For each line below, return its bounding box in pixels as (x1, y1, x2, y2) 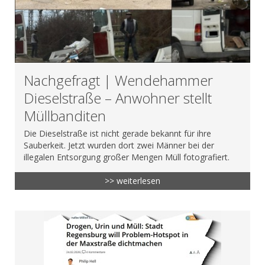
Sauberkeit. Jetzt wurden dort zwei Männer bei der (24, 139, 214, 151)
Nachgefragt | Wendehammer (24, 70, 213, 90)
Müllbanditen (24, 105, 106, 125)
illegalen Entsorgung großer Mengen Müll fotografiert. (24, 151, 230, 163)
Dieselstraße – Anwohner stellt (24, 88, 212, 108)
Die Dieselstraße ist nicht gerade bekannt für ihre (24, 127, 211, 139)
